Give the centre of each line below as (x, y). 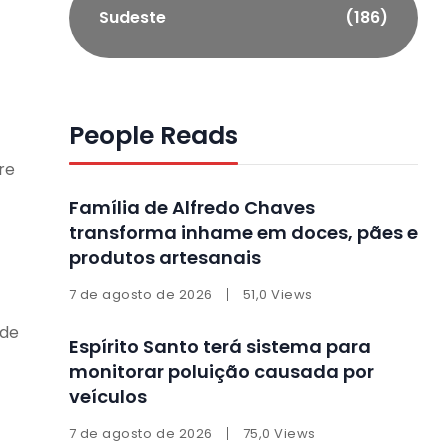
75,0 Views (279, 433)
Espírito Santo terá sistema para (219, 346)
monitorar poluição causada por (221, 371)
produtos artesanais (164, 257)
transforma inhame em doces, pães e (243, 232)
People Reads (153, 135)
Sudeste (132, 17)
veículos (107, 396)
